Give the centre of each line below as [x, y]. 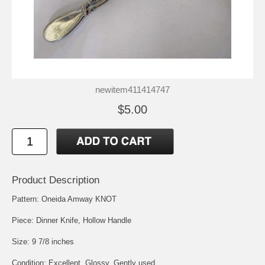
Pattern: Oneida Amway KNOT [64, 199]
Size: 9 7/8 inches [43, 241]
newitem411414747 [132, 89]
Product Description [56, 180]
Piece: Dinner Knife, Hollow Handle [72, 220]
